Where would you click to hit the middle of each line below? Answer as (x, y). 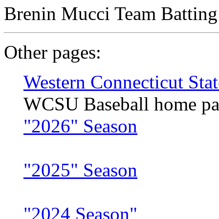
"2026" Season (80, 126)
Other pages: (53, 52)
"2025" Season (80, 170)
